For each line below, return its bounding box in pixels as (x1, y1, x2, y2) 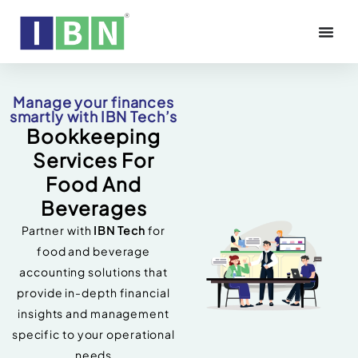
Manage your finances (13, 93, 174, 112)
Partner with (21, 223, 94, 238)
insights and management (18, 306, 169, 321)
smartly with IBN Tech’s (9, 107, 178, 126)
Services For (33, 148, 154, 173)
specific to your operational (11, 327, 176, 342)
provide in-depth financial (17, 285, 170, 300)
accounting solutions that (19, 265, 168, 280)
